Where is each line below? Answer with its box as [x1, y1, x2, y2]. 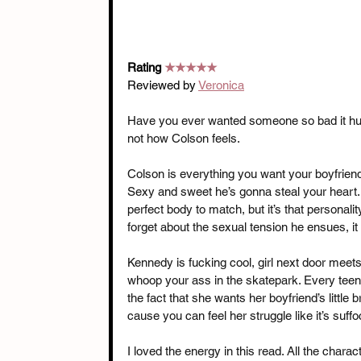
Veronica [198, 78, 244, 93]
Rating [127, 60, 164, 75]
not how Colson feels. [127, 131, 240, 146]
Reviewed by [127, 78, 198, 93]
